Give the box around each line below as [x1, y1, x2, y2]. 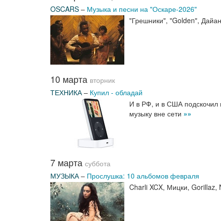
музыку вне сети [129, 109, 184, 118]
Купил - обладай [90, 87, 143, 97]
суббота [85, 159, 110, 168]
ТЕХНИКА [50, 87, 82, 97]
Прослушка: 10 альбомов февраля [87, 171, 199, 181]
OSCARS [50, 4, 79, 14]
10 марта [50, 73, 90, 85]
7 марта [50, 156, 85, 169]
